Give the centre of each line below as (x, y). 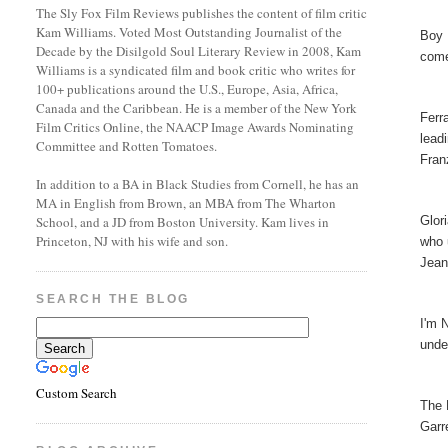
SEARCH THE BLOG (113, 299)
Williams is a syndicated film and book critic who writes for (196, 70)
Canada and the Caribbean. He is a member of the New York (197, 108)
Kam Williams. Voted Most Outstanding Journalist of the (189, 32)
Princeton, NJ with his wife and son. (132, 241)
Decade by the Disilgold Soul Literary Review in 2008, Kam (199, 51)
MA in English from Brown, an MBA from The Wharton (186, 203)
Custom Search (77, 393)
